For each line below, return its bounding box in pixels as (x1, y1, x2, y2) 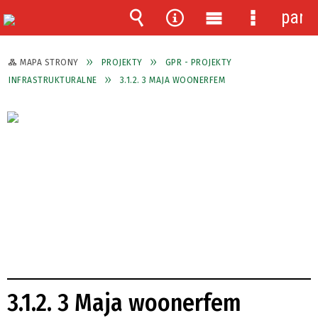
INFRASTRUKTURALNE (9, 75, 97, 85)
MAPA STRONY (20, 57, 79, 67)
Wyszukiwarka (126, 28, 229, 49)
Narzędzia (164, 28, 237, 49)
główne (203, 50, 253, 70)
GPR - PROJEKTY (165, 57, 232, 67)
